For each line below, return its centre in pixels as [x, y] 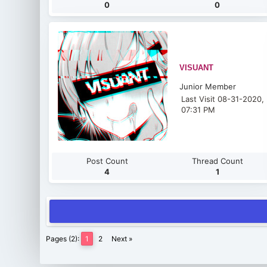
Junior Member [208, 86]
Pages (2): [63, 239]
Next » [122, 239]
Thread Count [217, 161]
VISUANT [197, 68]
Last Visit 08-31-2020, [223, 99]
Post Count [107, 161]
